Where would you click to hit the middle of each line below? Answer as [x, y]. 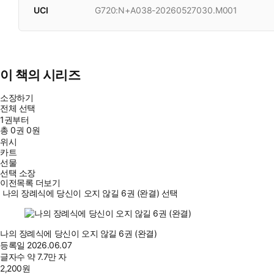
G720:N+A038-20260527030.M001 [166, 10]
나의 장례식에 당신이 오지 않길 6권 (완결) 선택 [90, 193]
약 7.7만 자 [47, 257]
